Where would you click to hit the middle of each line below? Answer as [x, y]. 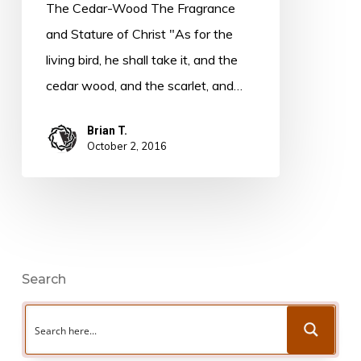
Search [44, 280]
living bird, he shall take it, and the [141, 60]
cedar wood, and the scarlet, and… [144, 86]
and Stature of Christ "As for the [139, 34]
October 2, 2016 [127, 146]
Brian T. [107, 131]
